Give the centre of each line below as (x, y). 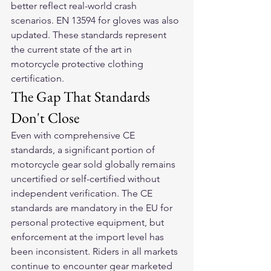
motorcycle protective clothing (78, 64)
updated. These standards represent (90, 35)
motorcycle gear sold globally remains (94, 164)
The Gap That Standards (82, 96)
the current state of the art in (73, 49)
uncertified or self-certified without (87, 179)
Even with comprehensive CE (74, 135)
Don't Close (45, 118)
